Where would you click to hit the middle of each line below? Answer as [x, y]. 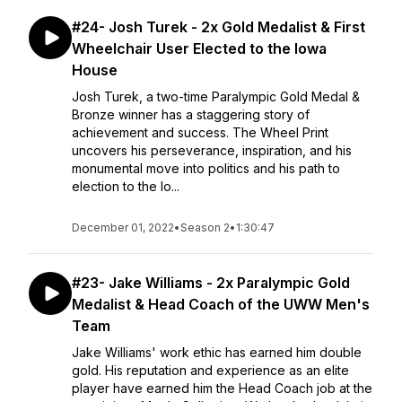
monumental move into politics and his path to [206, 168]
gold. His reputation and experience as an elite [210, 370]
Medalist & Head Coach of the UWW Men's [221, 304]
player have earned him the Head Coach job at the [222, 388]
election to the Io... [126, 186]
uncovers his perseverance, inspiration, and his [212, 150]
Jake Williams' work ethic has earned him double [217, 352]
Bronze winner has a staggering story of [191, 114]
